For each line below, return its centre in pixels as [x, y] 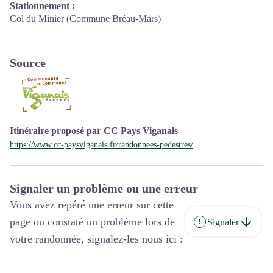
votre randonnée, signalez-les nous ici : [96, 239]
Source [28, 63]
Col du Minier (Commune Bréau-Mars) [85, 19]
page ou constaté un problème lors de [92, 222]
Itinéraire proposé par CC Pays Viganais [94, 131]
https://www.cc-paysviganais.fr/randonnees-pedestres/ [101, 145]
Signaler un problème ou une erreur [104, 188]
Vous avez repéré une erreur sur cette [92, 205]
